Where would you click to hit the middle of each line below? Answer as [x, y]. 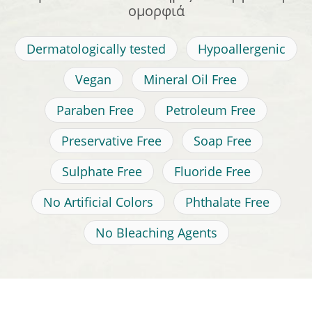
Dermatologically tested [96, 49]
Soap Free [222, 141]
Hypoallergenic [242, 49]
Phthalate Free [227, 202]
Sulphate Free [102, 172]
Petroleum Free [211, 110]
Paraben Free [95, 110]
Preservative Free [111, 141]
